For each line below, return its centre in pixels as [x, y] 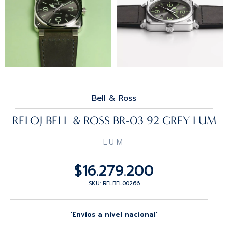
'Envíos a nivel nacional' [114, 215]
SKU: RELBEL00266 [114, 183]
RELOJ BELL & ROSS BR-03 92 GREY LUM [114, 120]
